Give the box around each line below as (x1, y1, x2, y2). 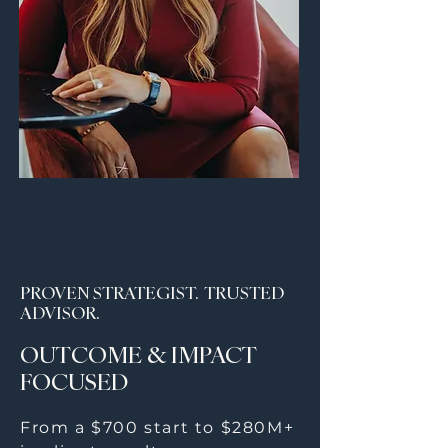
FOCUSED (20, 366, 128, 396)
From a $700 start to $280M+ (20, 418, 295, 437)
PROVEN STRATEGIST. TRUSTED (20, 282, 284, 304)
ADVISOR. (20, 302, 99, 324)
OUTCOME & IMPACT (20, 339, 256, 369)
